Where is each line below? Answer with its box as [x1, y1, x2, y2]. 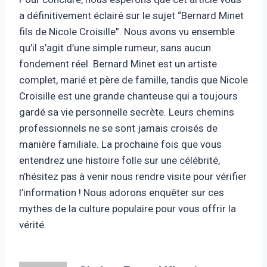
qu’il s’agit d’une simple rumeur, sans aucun [19, 41, 211, 54]
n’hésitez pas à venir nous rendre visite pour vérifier [19, 170, 247, 182]
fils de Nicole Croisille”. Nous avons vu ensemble [19, 25, 235, 38]
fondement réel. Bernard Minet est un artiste [19, 57, 217, 70]
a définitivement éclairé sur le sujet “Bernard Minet [19, 9, 244, 21]
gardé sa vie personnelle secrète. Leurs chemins [19, 105, 234, 118]
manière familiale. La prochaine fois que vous [19, 138, 222, 150]
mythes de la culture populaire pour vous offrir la [19, 202, 236, 215]
